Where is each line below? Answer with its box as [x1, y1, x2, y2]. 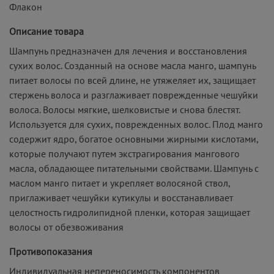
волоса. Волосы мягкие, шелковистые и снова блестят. [9, 103, 240, 116]
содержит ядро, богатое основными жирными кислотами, [9, 132, 258, 145]
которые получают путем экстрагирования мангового [9, 147, 240, 160]
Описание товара [9, 24, 84, 37]
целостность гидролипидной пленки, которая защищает [9, 206, 250, 218]
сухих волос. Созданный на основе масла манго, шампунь [9, 59, 256, 72]
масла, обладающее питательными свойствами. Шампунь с [9, 161, 259, 174]
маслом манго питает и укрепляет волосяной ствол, [9, 176, 230, 189]
